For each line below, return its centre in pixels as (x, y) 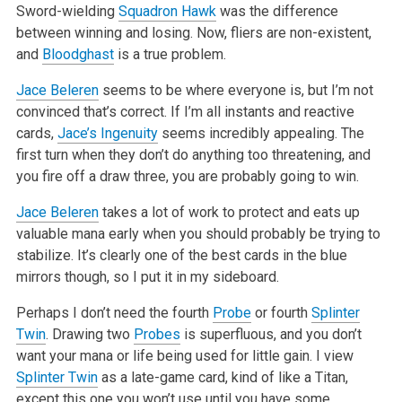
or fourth (281, 313)
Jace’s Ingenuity (107, 134)
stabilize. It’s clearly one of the (112, 256)
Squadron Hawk (167, 12)
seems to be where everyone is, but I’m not (236, 91)
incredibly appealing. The (284, 134)
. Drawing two (89, 335)
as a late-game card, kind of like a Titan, (223, 378)
